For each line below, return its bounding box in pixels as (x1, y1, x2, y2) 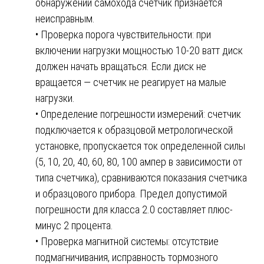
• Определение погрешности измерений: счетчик (35, 107, 241, 120)
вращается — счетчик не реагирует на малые (35, 75, 226, 88)
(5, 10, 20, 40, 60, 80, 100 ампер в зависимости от (35, 155, 242, 168)
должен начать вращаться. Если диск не (35, 60, 206, 72)
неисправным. (35, 12, 95, 25)
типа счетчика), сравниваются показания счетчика (35, 171, 247, 184)
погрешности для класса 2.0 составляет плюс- (35, 203, 233, 216)
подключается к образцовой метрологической (35, 123, 233, 136)
